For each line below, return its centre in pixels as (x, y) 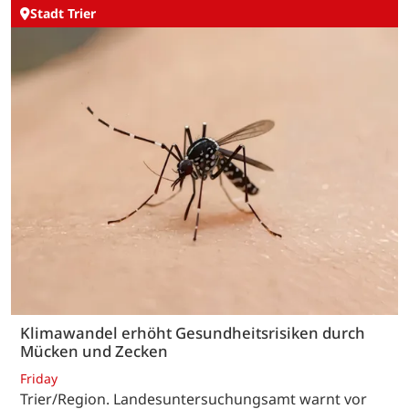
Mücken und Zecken (94, 351)
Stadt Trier (63, 14)
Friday (39, 378)
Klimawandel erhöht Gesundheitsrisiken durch (193, 333)
